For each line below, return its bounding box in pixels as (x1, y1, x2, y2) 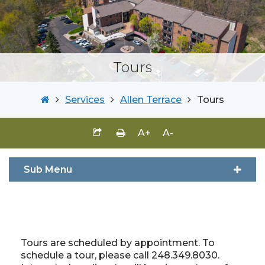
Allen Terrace (120, 94, 182, 106)
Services (65, 94, 105, 106)
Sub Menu (24, 164, 72, 176)
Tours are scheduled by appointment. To (21, 237, 215, 249)
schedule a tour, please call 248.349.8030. (21, 250, 219, 261)
